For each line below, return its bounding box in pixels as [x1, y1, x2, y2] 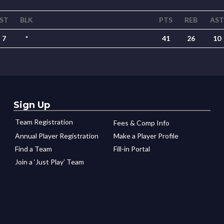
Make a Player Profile [113, 131, 178, 140]
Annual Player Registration [14, 131, 98, 140]
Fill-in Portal [113, 144, 150, 153]
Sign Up [13, 99, 50, 110]
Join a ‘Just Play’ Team [14, 157, 84, 166]
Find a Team [14, 144, 52, 153]
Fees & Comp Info [113, 118, 169, 127]
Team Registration [14, 117, 73, 126]
